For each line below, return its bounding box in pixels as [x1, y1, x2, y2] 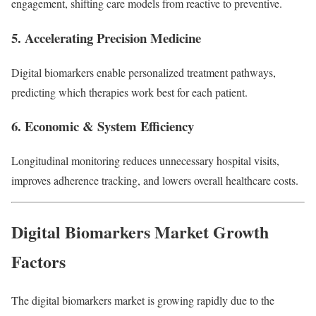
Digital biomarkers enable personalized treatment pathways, [11, 64, 276, 80]
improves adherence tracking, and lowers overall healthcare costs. [11, 173, 298, 188]
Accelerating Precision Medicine [25, 28, 201, 47]
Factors [11, 248, 66, 274]
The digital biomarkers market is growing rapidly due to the [11, 292, 274, 308]
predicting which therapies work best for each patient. [11, 84, 248, 99]
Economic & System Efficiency [25, 116, 194, 136]
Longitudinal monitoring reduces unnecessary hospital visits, [11, 153, 279, 169]
